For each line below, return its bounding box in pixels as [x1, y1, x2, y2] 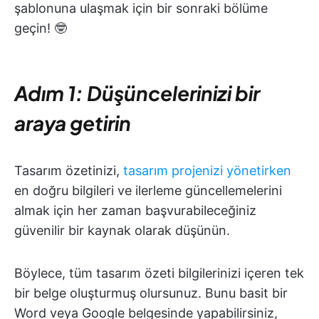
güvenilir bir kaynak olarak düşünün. [14, 222, 230, 238]
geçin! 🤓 [14, 20, 67, 36]
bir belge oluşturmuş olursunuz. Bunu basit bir [14, 285, 288, 300]
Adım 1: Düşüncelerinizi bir [14, 80, 260, 105]
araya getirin [14, 110, 131, 135]
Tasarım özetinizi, [14, 162, 123, 178]
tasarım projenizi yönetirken [123, 162, 291, 178]
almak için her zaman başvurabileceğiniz [14, 202, 256, 218]
